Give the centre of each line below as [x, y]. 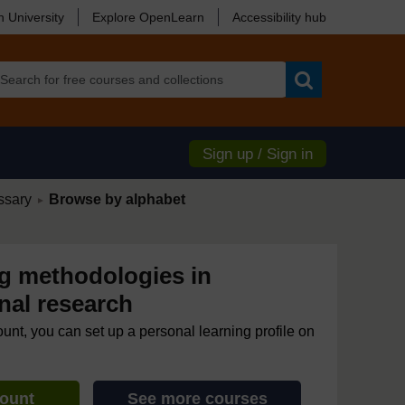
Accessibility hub [279, 17]
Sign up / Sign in [258, 154]
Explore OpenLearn [148, 17]
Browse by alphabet [117, 199]
